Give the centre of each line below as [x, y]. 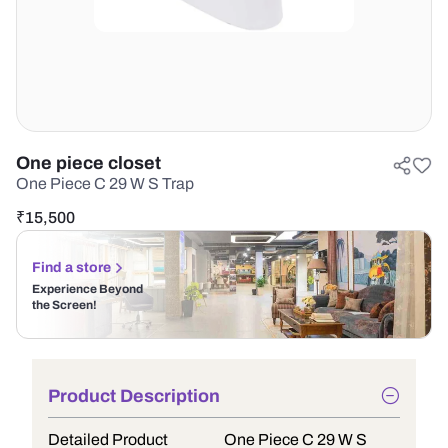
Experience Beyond [87, 289]
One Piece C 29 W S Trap [105, 183]
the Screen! [64, 305]
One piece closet [88, 163]
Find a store [71, 267]
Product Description [134, 396]
